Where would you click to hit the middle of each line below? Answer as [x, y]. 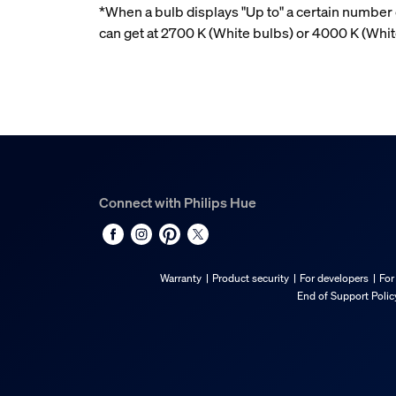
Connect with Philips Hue [178, 203]
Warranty [181, 278]
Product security [251, 278]
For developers [334, 278]
